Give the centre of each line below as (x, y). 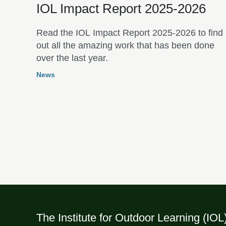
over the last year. (72, 58)
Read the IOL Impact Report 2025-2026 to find (130, 33)
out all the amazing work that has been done (125, 45)
